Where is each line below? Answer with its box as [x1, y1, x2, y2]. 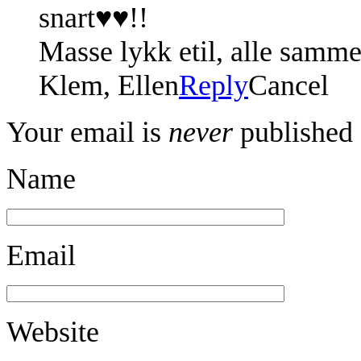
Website [6, 315, 99, 348]
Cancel [248, 68, 329, 102]
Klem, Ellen [39, 68, 179, 102]
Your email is [6, 115, 168, 148]
